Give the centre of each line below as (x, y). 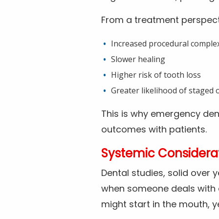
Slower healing (138, 59)
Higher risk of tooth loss (156, 75)
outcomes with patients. (154, 130)
